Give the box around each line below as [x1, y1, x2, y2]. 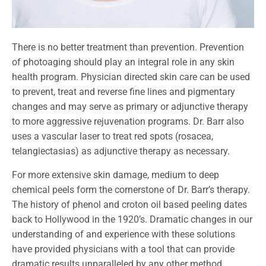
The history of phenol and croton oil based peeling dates [12, 198, 247, 210]
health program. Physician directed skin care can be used [12, 71, 250, 83]
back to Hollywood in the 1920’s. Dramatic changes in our [12, 213, 252, 225]
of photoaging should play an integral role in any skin [12, 56, 235, 68]
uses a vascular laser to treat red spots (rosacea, [12, 131, 213, 142]
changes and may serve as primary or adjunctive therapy [12, 101, 248, 113]
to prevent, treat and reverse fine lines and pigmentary [12, 86, 235, 98]
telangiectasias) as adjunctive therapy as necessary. [12, 145, 230, 157]
